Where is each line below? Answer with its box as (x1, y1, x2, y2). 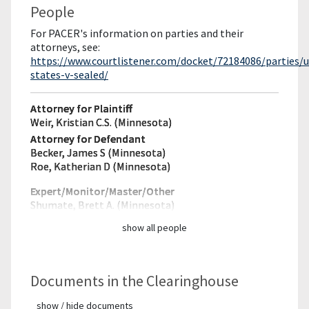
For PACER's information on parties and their (30, 26, 243, 40)
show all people (122, 221, 187, 234)
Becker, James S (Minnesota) (30, 146, 166, 159)
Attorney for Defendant (30, 132, 146, 146)
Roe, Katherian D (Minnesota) (30, 159, 170, 173)
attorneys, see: (30, 40, 100, 54)
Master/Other (109, 184, 175, 198)
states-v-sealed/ (30, 68, 108, 81)
